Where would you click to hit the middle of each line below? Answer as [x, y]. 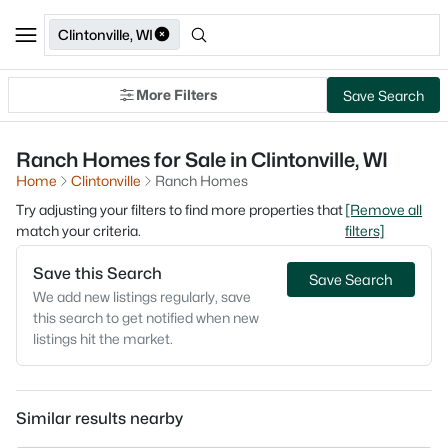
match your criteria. [78, 230]
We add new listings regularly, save [142, 296]
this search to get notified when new [146, 317]
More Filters [176, 94]
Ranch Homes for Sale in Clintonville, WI [202, 160]
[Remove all [384, 209]
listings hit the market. [103, 338]
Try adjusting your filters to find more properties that [179, 209]
